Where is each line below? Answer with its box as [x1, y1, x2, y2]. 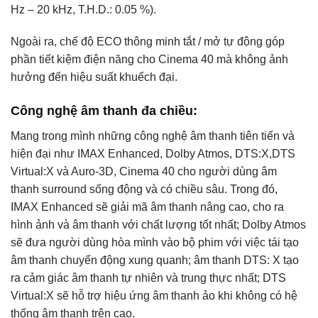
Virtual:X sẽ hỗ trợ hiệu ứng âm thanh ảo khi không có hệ [11, 290, 297, 302]
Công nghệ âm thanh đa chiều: [11, 104, 197, 119]
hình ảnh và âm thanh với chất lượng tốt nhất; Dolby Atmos [11, 219, 306, 231]
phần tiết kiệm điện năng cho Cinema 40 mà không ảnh [11, 53, 288, 66]
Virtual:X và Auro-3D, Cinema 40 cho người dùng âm [11, 165, 277, 178]
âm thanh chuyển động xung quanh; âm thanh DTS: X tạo [11, 254, 299, 267]
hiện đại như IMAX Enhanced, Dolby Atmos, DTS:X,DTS [11, 148, 295, 160]
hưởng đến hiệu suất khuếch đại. [11, 71, 177, 84]
